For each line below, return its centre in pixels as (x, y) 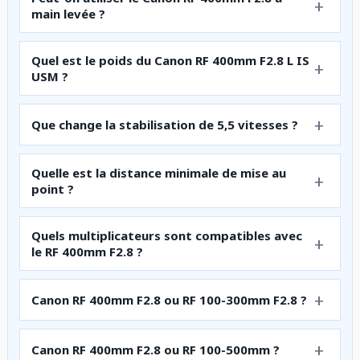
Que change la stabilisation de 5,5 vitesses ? (165, 124)
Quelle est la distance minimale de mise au (159, 172)
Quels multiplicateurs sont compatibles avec (167, 235)
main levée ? (68, 13)
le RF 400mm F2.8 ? (87, 251)
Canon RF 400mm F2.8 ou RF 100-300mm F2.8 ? (169, 299)
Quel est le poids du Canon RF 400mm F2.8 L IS (170, 60)
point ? (53, 188)
